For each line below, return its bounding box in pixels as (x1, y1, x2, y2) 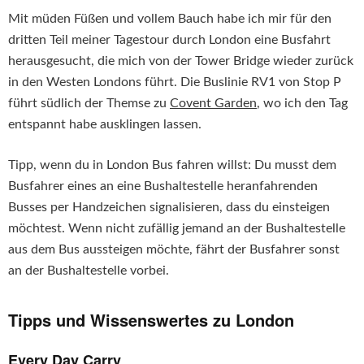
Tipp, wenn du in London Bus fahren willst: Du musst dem (8, 158, 336, 172)
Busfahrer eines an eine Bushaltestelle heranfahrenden (8, 180, 318, 193)
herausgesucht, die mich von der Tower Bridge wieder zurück (8, 54, 353, 68)
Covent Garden (170, 97, 257, 110)
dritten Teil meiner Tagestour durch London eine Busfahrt (8, 33, 331, 47)
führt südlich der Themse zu (8, 97, 170, 110)
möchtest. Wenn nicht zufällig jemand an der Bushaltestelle (8, 222, 345, 236)
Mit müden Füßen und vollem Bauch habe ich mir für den (8, 12, 331, 26)
